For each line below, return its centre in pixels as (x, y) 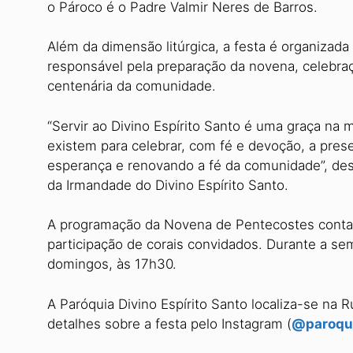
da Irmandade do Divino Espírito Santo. (168, 185)
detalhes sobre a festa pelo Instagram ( (169, 323)
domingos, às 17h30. (112, 264)
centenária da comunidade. (132, 86)
